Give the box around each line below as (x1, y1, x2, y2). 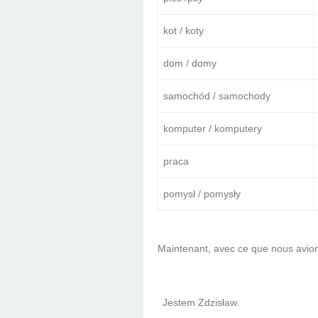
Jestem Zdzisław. (163, 297, 240, 309)
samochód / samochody (163, 90, 271, 102)
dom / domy (163, 57, 217, 70)
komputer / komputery (163, 123, 263, 135)
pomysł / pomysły (163, 188, 241, 200)
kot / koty (163, 25, 204, 37)
